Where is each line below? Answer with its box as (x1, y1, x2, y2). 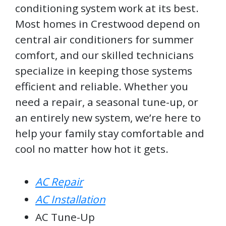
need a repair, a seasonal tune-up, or (15, 95, 198, 109)
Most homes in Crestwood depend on (15, 17, 200, 31)
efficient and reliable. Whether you (15, 79, 188, 94)
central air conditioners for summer (15, 32, 194, 47)
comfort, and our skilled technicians (15, 48, 194, 63)
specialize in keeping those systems (15, 64, 192, 78)
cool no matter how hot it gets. (15, 142, 168, 156)
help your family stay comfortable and (15, 126, 204, 141)
